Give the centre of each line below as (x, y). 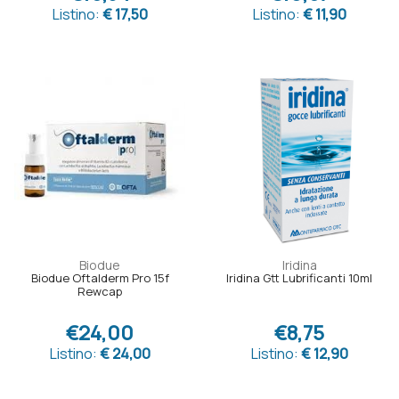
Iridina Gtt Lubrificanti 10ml (299, 278)
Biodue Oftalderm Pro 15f (100, 278)
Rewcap (100, 292)
